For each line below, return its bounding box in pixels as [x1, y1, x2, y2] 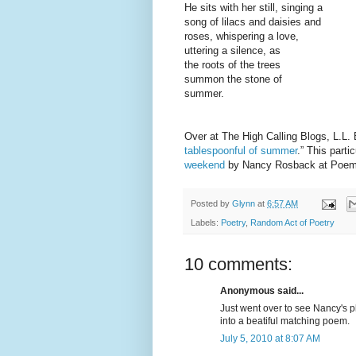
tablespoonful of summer [184, 145, 297, 157]
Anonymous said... [220, 285, 304, 297]
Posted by [191, 199, 232, 209]
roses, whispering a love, [184, 30, 299, 43]
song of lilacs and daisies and [184, 16, 321, 29]
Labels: [191, 218, 221, 228]
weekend [184, 159, 225, 172]
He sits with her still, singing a [184, 2, 323, 14]
